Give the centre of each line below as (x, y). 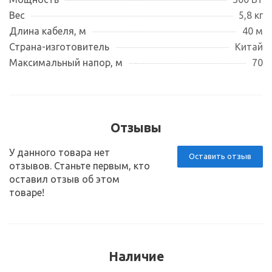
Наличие (136, 256)
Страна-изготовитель (59, 46)
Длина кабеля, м (48, 31)
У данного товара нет (59, 152)
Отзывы (136, 127)
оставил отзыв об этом (64, 179)
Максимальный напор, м (66, 62)
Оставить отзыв (220, 156)
